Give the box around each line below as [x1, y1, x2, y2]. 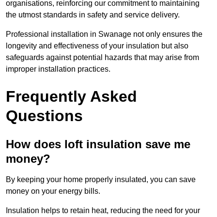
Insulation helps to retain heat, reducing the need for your [6, 206, 200, 215]
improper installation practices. [6, 65, 110, 74]
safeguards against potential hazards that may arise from [6, 53, 199, 62]
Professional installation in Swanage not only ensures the [6, 30, 202, 39]
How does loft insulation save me [6, 138, 190, 151]
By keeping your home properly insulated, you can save [6, 175, 196, 184]
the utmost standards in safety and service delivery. [6, 11, 180, 19]
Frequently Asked [6, 88, 137, 106]
